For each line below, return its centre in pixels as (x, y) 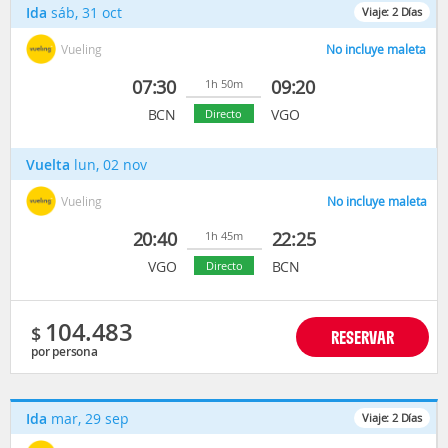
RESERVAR (362, 337)
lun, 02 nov (110, 164)
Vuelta (48, 164)
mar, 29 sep (90, 418)
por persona (64, 351)
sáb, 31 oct (86, 12)
